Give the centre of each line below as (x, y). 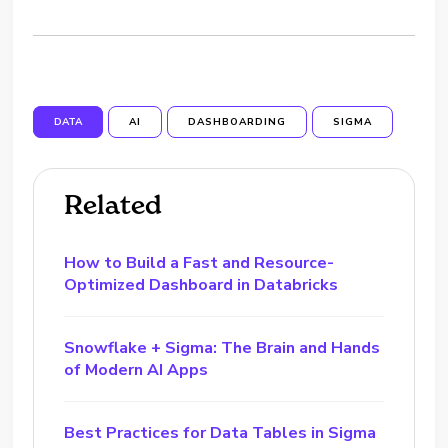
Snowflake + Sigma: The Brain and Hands (222, 347)
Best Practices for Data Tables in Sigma (220, 432)
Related (113, 204)
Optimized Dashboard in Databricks (201, 284)
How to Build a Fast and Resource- (199, 262)
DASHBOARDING (237, 121)
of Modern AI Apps (136, 369)
